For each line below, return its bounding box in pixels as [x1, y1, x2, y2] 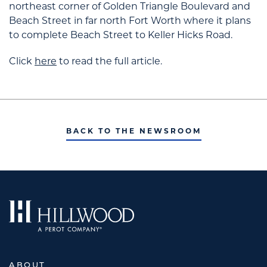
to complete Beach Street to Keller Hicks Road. [9, 31, 232, 41]
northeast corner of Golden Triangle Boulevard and [9, 2, 250, 12]
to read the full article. [57, 57, 162, 67]
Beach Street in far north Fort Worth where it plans [9, 17, 251, 26]
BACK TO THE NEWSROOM [66, 128, 201, 135]
